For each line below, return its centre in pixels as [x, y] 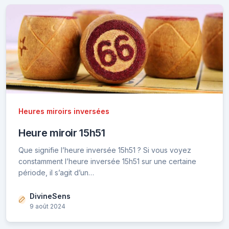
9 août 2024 [48, 206]
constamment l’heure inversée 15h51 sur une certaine [107, 161]
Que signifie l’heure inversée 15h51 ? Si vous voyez [105, 150]
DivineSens [50, 196]
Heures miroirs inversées [64, 111]
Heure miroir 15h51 [62, 133]
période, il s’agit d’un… [56, 172]
